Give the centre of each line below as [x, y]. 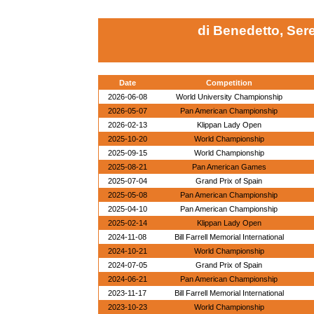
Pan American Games [229, 167]
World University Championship [229, 97]
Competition [229, 83]
